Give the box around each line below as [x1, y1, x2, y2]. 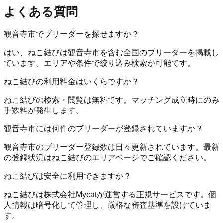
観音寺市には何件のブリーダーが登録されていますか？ [4, 124, 203, 133]
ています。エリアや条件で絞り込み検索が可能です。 [4, 59, 195, 68]
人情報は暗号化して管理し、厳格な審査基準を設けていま [4, 201, 211, 210]
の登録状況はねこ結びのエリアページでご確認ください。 [4, 153, 211, 162]
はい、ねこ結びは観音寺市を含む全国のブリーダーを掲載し [4, 48, 219, 57]
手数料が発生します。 [4, 106, 84, 115]
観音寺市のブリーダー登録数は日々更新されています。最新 [4, 143, 219, 152]
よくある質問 [4, 4, 78, 18]
